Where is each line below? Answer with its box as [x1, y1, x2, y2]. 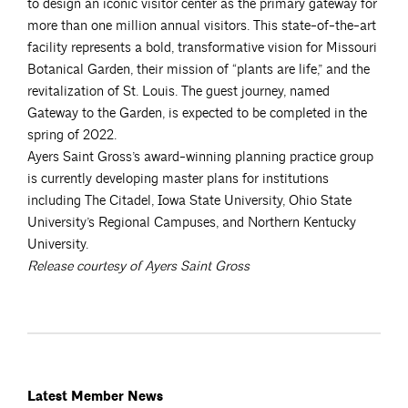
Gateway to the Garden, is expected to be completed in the [27, 104, 367, 122]
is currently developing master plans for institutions [27, 169, 329, 188]
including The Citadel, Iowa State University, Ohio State [27, 191, 352, 209]
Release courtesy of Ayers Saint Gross [27, 257, 250, 275]
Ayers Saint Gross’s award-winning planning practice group [27, 148, 373, 166]
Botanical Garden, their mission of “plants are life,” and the [27, 60, 370, 78]
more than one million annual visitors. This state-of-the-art [27, 16, 376, 35]
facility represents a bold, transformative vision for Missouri [27, 38, 377, 56]
